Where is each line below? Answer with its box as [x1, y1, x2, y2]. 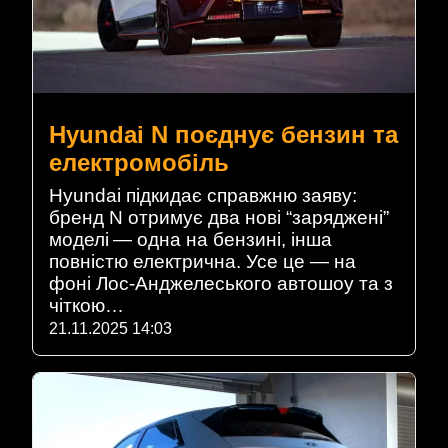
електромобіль [49, 148, 229, 176]
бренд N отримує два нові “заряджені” [49, 206, 389, 228]
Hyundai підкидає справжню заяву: [49, 184, 357, 206]
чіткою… [49, 294, 124, 316]
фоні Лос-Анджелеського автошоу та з [49, 272, 393, 294]
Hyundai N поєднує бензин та [49, 120, 398, 148]
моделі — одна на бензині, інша [49, 228, 332, 250]
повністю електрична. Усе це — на [49, 250, 356, 272]
